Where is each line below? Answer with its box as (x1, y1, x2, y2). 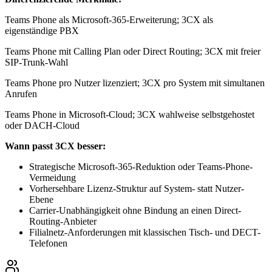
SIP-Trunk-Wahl (5, 56, 68, 67)
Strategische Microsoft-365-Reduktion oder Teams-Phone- (29, 161, 253, 172)
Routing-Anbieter (29, 216, 97, 226)
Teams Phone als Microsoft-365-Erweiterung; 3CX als (5, 14, 213, 25)
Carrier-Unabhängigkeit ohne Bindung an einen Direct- (29, 205, 241, 216)
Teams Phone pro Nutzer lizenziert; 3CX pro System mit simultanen (5, 77, 265, 88)
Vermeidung (29, 172, 76, 183)
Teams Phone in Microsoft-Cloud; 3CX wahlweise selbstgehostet (5, 109, 254, 120)
